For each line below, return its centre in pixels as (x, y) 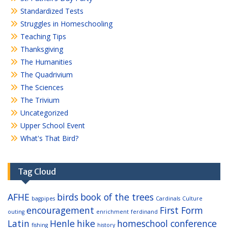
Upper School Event (53, 125)
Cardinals (168, 198)
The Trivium (40, 100)
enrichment (112, 212)
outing (16, 212)
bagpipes (43, 198)
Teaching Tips (43, 36)
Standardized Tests (52, 11)
